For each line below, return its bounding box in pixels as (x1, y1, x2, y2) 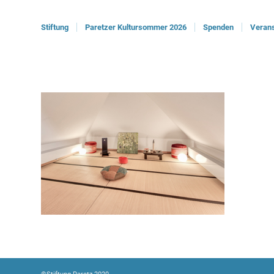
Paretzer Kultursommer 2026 (85, 23, 187, 32)
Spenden (203, 23, 234, 32)
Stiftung (41, 23, 68, 32)
